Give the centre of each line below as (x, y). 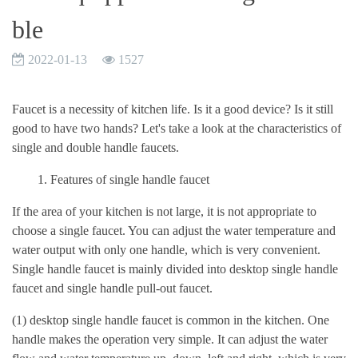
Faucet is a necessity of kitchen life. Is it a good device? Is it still (173, 109)
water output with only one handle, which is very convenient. (166, 250)
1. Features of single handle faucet (111, 179)
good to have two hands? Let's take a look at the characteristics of (177, 128)
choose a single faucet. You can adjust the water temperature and (174, 231)
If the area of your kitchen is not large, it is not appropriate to (164, 211)
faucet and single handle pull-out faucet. (112, 288)
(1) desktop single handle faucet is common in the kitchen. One (171, 320)
